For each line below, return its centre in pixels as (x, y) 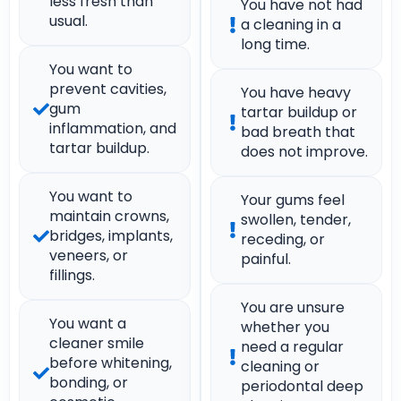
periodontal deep (302, 386)
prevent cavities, (108, 89)
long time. (275, 44)
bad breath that (298, 132)
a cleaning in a (291, 25)
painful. (266, 259)
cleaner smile (97, 343)
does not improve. (304, 152)
